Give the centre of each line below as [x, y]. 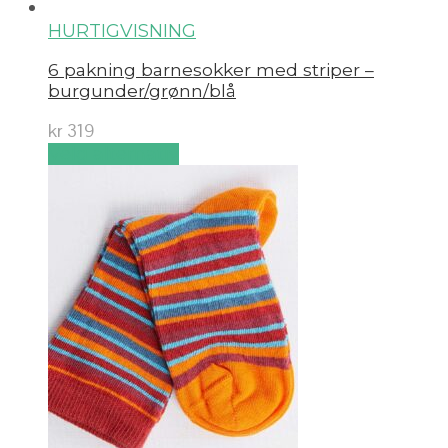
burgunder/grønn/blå [142, 91]
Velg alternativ [113, 153]
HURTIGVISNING [122, 30]
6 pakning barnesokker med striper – [211, 70]
